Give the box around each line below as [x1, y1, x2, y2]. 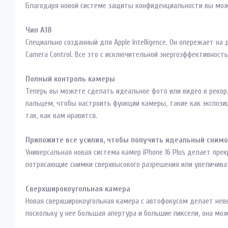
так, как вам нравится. [25, 111, 97, 120]
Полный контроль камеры [25, 74, 115, 83]
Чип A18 [25, 25, 52, 35]
